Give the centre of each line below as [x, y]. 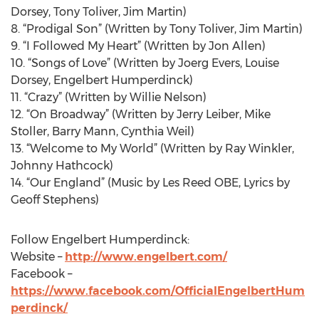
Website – [38, 257]
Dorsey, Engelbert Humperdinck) [102, 80]
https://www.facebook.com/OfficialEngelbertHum [158, 291]
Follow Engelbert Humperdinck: [100, 240]
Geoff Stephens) [55, 200]
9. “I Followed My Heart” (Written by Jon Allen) [138, 46]
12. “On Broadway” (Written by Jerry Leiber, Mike [141, 114]
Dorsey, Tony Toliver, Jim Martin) [99, 12]
